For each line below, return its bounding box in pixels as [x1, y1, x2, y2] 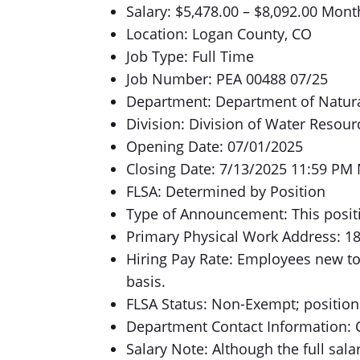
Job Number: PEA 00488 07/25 [126, 69, 328, 88]
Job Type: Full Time [126, 47, 254, 66]
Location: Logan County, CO [126, 24, 312, 43]
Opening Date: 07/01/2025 [126, 137, 303, 156]
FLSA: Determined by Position [126, 182, 325, 201]
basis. [126, 272, 166, 291]
